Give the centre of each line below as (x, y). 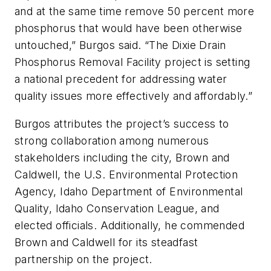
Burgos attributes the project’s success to (122, 123)
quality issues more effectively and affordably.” (134, 96)
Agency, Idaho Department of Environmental (129, 191)
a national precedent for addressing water (121, 79)
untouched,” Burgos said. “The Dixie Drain (120, 45)
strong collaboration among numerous (112, 140)
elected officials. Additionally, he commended (129, 225)
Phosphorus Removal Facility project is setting (132, 62)
